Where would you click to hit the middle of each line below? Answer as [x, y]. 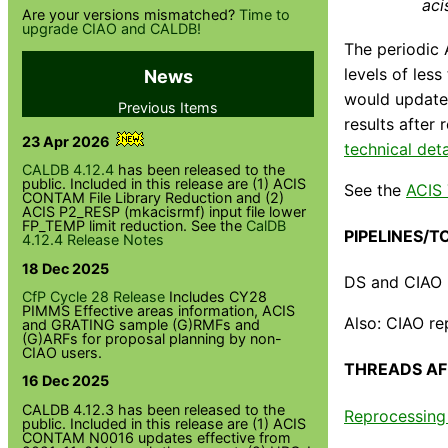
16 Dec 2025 [66, 381]
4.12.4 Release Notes [93, 240]
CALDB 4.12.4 [68, 170]
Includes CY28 [216, 297]
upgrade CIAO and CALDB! [112, 29]
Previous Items [168, 107]
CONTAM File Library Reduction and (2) [153, 198]
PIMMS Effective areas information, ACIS [159, 311]
